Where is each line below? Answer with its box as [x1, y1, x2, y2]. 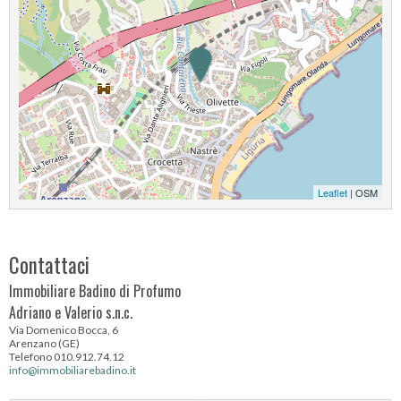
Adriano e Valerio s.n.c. [9, 302, 132, 323]
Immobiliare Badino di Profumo [9, 280, 181, 302]
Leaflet [318, 185, 347, 200]
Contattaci [9, 250, 90, 280]
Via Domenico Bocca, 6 [9, 323, 118, 337]
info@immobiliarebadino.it [9, 363, 136, 377]
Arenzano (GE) [9, 337, 80, 350]
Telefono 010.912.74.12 [9, 350, 124, 363]
